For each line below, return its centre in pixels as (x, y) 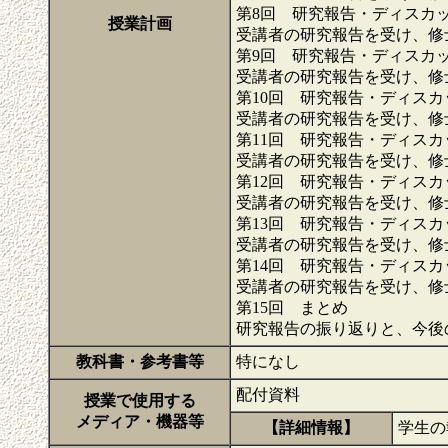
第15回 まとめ (292, 307)
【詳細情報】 (311, 427)
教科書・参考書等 (139, 361)
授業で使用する (139, 400)
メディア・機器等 (139, 421)
